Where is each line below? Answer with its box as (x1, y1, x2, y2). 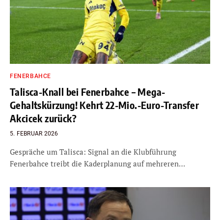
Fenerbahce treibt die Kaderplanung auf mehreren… (10, 158, 185, 168)
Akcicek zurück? (10, 111, 77, 124)
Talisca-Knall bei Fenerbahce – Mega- (10, 85, 165, 98)
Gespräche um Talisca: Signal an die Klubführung (10, 146, 176, 157)
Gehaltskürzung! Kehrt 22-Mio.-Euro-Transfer (10, 98, 199, 111)
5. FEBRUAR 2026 (10, 130, 58, 137)
